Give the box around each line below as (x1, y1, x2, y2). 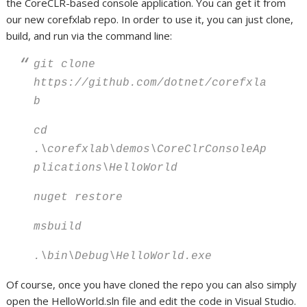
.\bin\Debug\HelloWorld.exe (34, 250, 212, 262)
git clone (34, 58, 96, 71)
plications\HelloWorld (34, 162, 178, 174)
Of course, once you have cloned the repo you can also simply (6, 278, 297, 291)
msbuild (34, 221, 82, 233)
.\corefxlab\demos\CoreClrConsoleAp (34, 143, 267, 156)
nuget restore (34, 191, 123, 204)
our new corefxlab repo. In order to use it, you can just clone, (6, 12, 294, 26)
